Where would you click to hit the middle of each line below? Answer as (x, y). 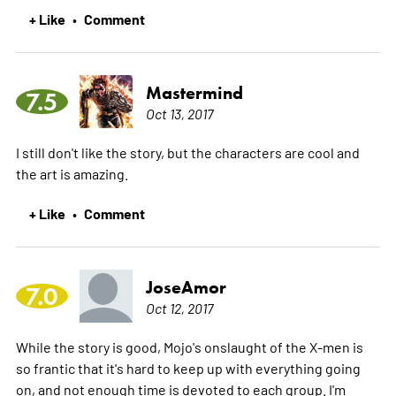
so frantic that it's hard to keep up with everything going (188, 368)
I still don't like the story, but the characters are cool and (187, 152)
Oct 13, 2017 (179, 114)
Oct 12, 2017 (179, 308)
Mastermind (194, 93)
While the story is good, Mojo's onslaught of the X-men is (189, 347)
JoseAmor (186, 288)
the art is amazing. (72, 174)
